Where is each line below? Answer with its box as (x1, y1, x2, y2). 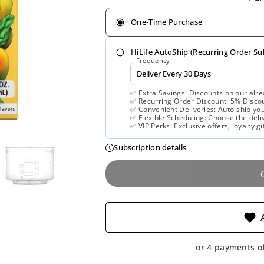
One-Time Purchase (131, 16, 203, 27)
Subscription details (114, 142, 187, 153)
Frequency (136, 56, 170, 65)
